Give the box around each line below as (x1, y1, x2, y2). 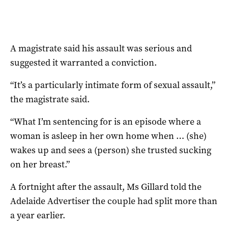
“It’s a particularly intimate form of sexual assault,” (10, 79, 215, 92)
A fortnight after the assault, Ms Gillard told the (10, 181, 202, 193)
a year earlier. (10, 209, 65, 222)
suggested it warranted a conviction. (10, 56, 157, 69)
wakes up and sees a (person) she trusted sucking (10, 144, 211, 157)
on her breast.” (10, 158, 70, 171)
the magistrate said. (10, 93, 90, 106)
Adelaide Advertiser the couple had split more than (10, 195, 217, 208)
